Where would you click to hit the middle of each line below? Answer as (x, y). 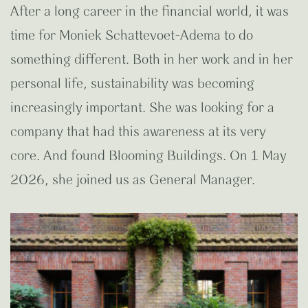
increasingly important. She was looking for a (142, 109)
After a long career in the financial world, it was (150, 12)
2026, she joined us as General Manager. (133, 181)
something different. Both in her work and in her (152, 60)
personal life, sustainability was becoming (132, 85)
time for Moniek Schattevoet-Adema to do (132, 36)
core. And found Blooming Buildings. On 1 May (148, 157)
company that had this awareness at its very (138, 133)
